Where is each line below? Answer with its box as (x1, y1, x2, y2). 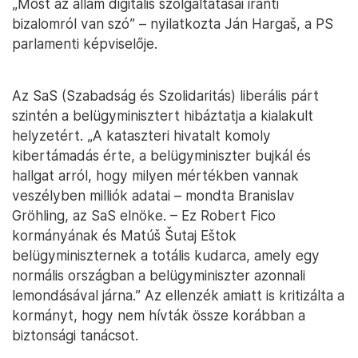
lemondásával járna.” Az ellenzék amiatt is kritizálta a (12, 287, 344, 304)
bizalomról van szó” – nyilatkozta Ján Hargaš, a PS (12, 15, 333, 33)
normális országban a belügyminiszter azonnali (12, 267, 305, 284)
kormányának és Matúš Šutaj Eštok (12, 227, 237, 245)
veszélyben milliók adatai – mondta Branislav (12, 187, 295, 205)
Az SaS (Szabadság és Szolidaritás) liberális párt (12, 87, 319, 105)
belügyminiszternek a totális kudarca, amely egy (12, 247, 320, 265)
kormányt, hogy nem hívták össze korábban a (12, 307, 305, 324)
